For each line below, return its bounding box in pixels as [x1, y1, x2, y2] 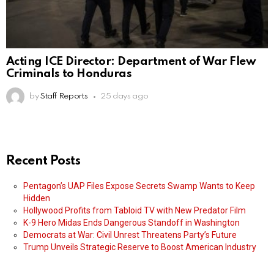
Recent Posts [6, 155, 81, 168]
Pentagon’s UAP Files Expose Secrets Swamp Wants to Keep [23, 181, 255, 191]
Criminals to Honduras [6, 68, 132, 80]
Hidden [23, 193, 50, 204]
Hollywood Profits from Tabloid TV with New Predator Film [23, 206, 246, 216]
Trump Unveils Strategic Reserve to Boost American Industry [23, 242, 256, 253]
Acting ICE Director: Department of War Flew [6, 56, 256, 68]
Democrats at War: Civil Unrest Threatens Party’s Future [23, 230, 237, 240]
